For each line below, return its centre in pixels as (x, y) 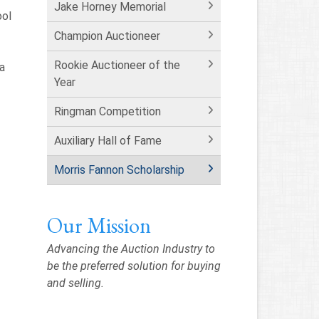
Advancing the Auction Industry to (131, 249)
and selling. (77, 283)
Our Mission (99, 225)
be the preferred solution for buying (134, 266)
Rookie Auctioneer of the (117, 65)
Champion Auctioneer (107, 36)
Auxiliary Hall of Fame (108, 140)
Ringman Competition (107, 111)
